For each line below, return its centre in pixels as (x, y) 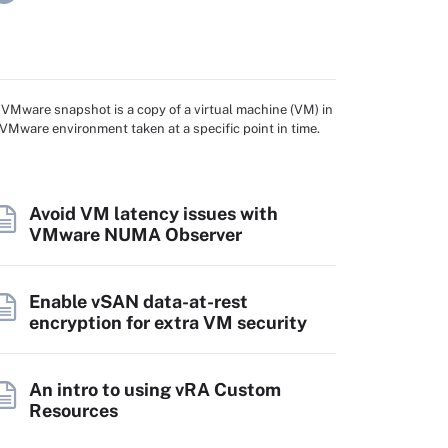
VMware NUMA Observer (135, 234)
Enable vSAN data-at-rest (138, 301)
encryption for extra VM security (168, 322)
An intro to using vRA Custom (155, 389)
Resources (73, 410)
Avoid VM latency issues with (153, 213)
